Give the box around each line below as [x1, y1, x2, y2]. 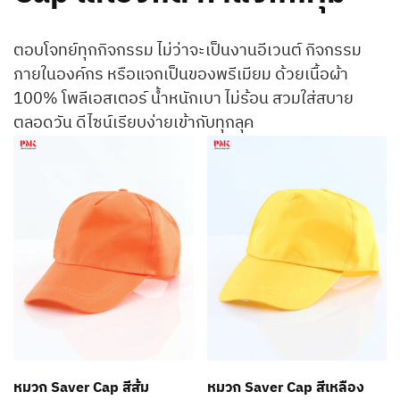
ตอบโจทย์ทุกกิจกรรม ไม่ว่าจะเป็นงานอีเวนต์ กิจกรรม [13, 37, 362, 64]
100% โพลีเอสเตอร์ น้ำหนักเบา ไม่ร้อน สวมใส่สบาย [13, 85, 354, 112]
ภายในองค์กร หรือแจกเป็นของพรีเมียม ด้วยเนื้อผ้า [13, 61, 348, 88]
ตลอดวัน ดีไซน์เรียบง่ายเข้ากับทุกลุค [13, 109, 254, 137]
